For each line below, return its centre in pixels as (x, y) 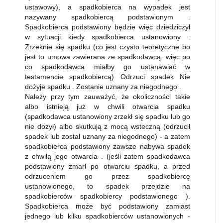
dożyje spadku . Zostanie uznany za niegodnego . (103, 87)
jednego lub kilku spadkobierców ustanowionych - (108, 216)
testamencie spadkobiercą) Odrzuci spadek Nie (108, 77)
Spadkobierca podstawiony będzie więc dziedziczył (108, 27)
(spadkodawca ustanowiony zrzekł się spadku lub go (108, 116)
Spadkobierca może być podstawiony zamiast (108, 206)
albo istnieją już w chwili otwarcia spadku (108, 107)
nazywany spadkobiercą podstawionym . (108, 17)
